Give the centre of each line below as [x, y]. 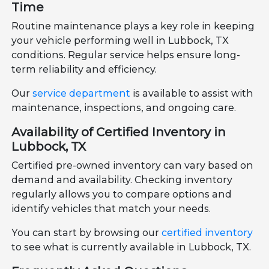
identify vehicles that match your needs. [111, 208]
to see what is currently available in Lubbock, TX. [131, 247]
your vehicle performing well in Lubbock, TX [120, 40]
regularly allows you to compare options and [122, 194]
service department [82, 93]
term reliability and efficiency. [84, 69]
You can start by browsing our [87, 232]
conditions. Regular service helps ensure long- [126, 55]
